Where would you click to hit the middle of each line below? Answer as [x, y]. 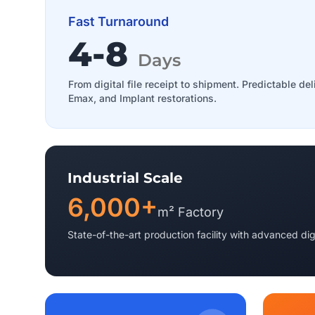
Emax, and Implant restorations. [142, 98]
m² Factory [191, 212]
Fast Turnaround [118, 21]
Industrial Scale [125, 178]
